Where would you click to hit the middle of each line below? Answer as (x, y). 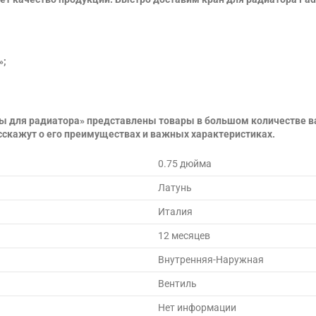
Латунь (175, 187)
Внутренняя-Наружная (211, 259)
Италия (175, 211)
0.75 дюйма (185, 163)
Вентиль (177, 283)
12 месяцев (184, 235)
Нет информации (197, 307)
